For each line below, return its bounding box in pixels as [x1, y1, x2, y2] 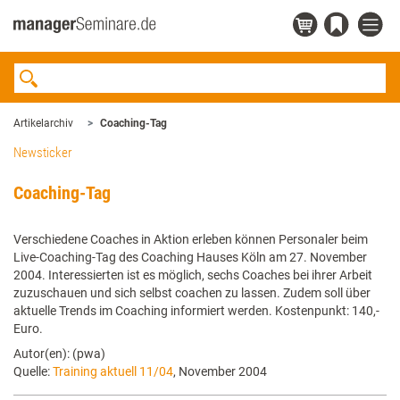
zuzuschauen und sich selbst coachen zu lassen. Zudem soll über [13, 286, 371, 300]
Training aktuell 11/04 [53, 364, 173, 379]
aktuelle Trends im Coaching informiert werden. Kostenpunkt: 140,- [13, 304, 379, 318]
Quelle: [13, 364, 53, 379]
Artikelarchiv [13, 117, 73, 129]
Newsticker [13, 145, 72, 161]
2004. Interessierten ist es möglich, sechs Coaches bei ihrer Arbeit [13, 268, 372, 282]
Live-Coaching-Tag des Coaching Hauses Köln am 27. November [13, 250, 367, 264]
